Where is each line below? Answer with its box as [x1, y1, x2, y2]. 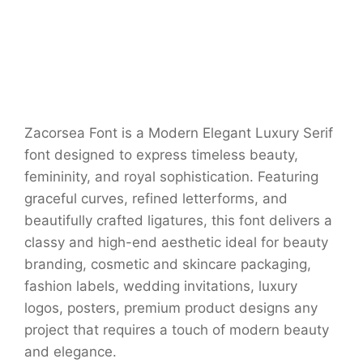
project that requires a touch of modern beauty [24, 322, 329, 339]
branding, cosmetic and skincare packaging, [24, 256, 311, 273]
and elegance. [24, 344, 117, 361]
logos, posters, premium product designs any [24, 300, 318, 317]
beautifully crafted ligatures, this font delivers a [24, 212, 332, 229]
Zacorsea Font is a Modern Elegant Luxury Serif [24, 125, 333, 142]
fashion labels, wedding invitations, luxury [24, 278, 297, 295]
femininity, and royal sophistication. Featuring [24, 169, 318, 186]
